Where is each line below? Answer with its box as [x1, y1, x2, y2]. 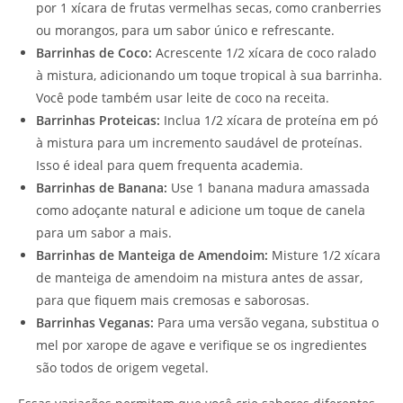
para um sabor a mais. [36, 224, 172, 242]
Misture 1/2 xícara [268, 246, 381, 264]
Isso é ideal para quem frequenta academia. [36, 157, 303, 175]
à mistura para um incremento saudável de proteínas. [36, 134, 363, 152]
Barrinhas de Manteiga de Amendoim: [36, 246, 268, 264]
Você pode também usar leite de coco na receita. [36, 89, 329, 107]
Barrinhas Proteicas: [36, 112, 160, 130]
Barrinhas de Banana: [36, 179, 167, 197]
